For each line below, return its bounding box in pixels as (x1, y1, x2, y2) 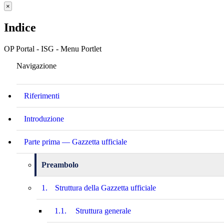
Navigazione (16, 61, 56, 70)
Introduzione (24, 114, 64, 123)
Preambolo (41, 160, 78, 169)
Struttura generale (75, 206, 131, 215)
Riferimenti (24, 91, 59, 100)
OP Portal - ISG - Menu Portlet (4, 44, 101, 53)
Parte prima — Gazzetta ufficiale (24, 137, 127, 146)
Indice (4, 20, 36, 34)
